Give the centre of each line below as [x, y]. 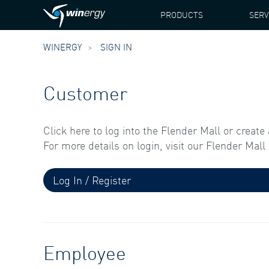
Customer [85, 93]
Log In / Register [92, 180]
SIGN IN [116, 47]
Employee [85, 253]
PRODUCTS [182, 15]
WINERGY [62, 47]
